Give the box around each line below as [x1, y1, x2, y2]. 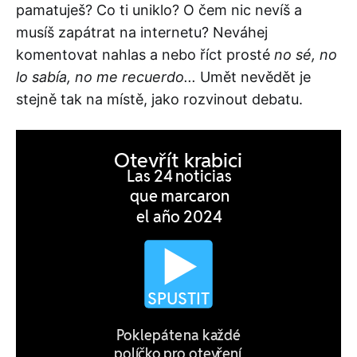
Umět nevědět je [196, 68, 311, 85]
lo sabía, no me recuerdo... [16, 68, 196, 85]
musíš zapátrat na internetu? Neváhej [16, 23, 268, 41]
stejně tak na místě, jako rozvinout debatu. [16, 90, 303, 108]
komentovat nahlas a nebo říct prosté [16, 45, 270, 63]
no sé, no [270, 45, 337, 63]
